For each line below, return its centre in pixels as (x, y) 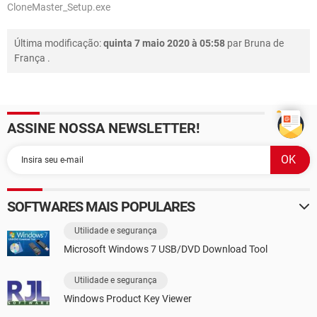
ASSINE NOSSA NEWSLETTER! (103, 128)
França (30, 58)
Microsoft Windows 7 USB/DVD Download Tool (166, 249)
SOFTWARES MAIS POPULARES (101, 207)
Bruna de (264, 43)
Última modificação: (59, 43)
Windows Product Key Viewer (128, 299)
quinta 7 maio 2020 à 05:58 (164, 43)
